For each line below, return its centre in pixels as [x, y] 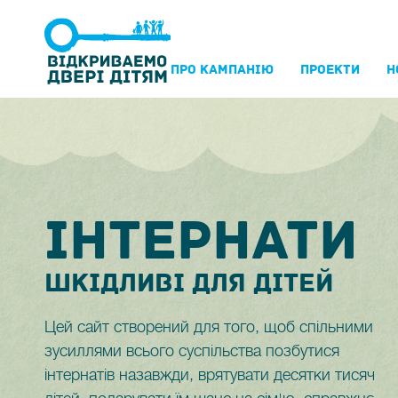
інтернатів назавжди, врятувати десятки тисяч [210, 375]
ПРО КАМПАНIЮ [222, 70]
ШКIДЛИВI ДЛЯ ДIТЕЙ [189, 283]
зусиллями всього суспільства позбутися [192, 351]
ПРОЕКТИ [330, 70]
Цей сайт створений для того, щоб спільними [209, 327]
